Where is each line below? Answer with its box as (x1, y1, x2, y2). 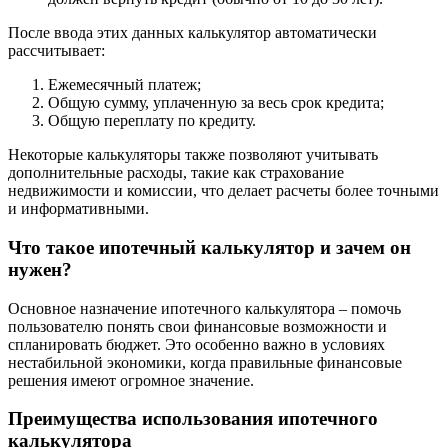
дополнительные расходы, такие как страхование (8, 164, 344, 182)
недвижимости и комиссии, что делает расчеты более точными (8, 182, 439, 200)
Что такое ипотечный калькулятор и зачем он (8, 236, 411, 258)
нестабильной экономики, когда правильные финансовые (8, 353, 402, 371)
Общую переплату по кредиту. (48, 112, 256, 130)
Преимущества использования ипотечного (8, 408, 378, 430)
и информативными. (8, 200, 149, 218)
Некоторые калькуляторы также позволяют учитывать (8, 146, 378, 164)
